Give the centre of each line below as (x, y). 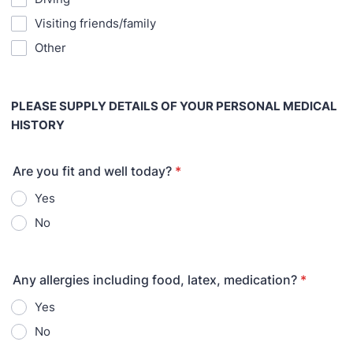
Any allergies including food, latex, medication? (155, 280)
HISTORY (38, 125)
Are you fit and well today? (92, 171)
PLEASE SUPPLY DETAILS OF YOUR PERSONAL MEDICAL (174, 106)
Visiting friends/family (95, 23)
